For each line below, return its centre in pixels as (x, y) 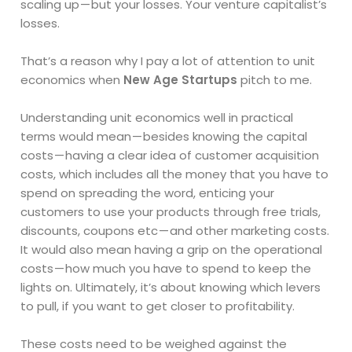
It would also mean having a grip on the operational (172, 250)
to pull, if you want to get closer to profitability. (158, 306)
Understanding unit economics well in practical (157, 118)
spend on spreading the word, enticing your (148, 193)
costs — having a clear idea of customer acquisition (170, 156)
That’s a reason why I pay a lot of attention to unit (168, 61)
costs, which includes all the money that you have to (175, 174)
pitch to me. (277, 80)
